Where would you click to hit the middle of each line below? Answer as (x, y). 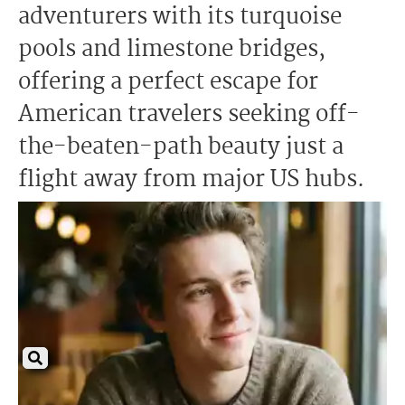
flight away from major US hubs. (191, 180)
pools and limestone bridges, (172, 50)
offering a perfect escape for (168, 82)
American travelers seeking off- (189, 115)
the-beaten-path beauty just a (181, 147)
